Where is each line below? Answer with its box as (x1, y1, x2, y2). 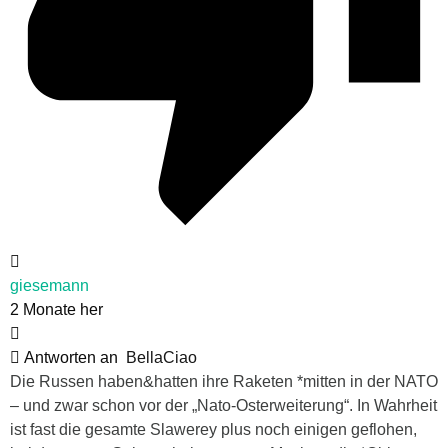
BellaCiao (126, 349, 197, 367)
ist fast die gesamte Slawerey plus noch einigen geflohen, (10, 421, 417, 439)
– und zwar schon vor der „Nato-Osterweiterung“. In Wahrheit (10, 397, 437, 415)
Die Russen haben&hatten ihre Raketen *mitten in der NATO (10, 373, 438, 391)
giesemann (10, 277, 89, 295)
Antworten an (20, 349, 126, 367)
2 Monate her (10, 301, 103, 319)
